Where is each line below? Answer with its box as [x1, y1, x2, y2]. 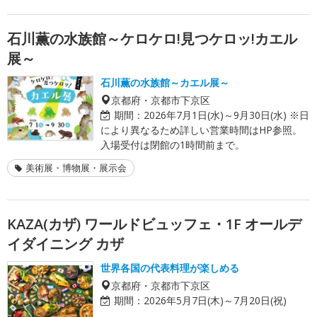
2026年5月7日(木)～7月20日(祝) [144, 293, 287, 307]
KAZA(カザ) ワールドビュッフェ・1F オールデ [7, 214, 301, 234]
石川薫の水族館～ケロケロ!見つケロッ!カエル [7, 28, 297, 48]
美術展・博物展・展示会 [25, 161, 127, 174]
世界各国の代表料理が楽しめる [100, 260, 239, 275]
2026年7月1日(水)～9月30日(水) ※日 [144, 108, 309, 122]
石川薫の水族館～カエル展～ [100, 75, 229, 89]
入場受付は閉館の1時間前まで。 [100, 137, 245, 151]
